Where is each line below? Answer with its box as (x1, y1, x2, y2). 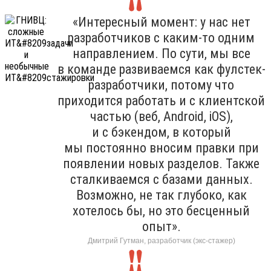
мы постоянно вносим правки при (64, 140, 259, 155)
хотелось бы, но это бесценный (73, 203, 250, 218)
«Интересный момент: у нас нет (72, 14, 250, 30)
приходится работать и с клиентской (57, 93, 265, 108)
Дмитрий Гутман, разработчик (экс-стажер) (87, 236, 235, 245)
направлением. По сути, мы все (72, 45, 250, 61)
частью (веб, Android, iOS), (90, 108, 233, 124)
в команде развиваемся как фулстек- (57, 61, 266, 77)
